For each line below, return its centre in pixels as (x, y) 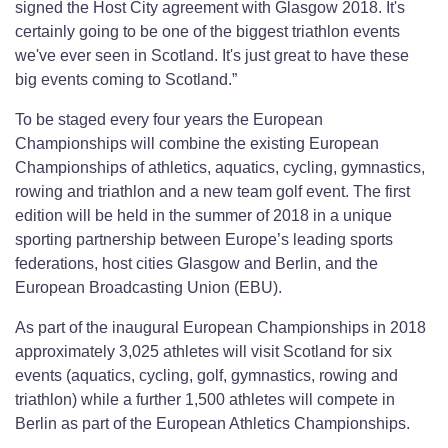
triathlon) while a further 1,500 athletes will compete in (205, 400)
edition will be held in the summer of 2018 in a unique (203, 216)
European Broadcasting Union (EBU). (148, 288)
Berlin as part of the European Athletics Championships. (212, 424)
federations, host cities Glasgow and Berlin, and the (196, 264)
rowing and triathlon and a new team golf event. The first (212, 192)
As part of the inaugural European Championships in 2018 (220, 328)
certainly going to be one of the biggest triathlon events (207, 32)
